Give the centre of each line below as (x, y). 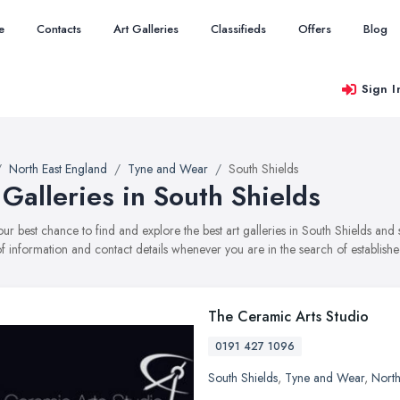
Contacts (59, 29)
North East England (58, 169)
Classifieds (238, 29)
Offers (315, 29)
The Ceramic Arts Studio (288, 317)
